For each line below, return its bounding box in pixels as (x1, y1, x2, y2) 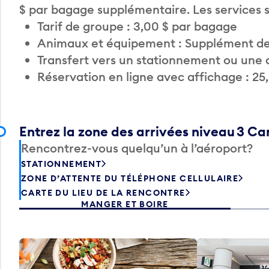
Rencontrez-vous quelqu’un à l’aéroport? (21, 140, 253, 156)
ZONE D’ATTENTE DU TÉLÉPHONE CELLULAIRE (21, 172, 239, 184)
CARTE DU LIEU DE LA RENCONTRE (21, 187, 186, 198)
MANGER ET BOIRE (81, 198, 169, 210)
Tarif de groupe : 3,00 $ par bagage (37, 18, 237, 34)
